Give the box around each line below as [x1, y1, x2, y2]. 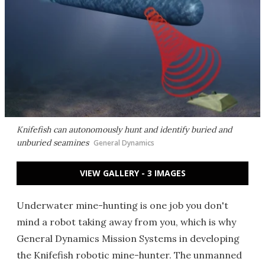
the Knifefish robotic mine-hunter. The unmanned [17, 249, 242, 261]
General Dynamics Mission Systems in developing [17, 232, 240, 244]
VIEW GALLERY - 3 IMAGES [79, 167, 186, 179]
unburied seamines [17, 137, 89, 148]
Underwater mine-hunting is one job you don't [17, 199, 228, 211]
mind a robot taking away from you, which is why [17, 216, 236, 228]
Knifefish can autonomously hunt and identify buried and [17, 124, 232, 135]
